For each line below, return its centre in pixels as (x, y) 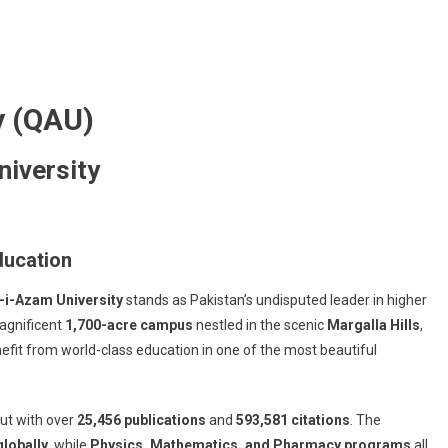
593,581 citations (293, 419)
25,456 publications (141, 419)
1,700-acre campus (129, 324)
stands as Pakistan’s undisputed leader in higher (275, 299)
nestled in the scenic (260, 324)
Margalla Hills (373, 324)
